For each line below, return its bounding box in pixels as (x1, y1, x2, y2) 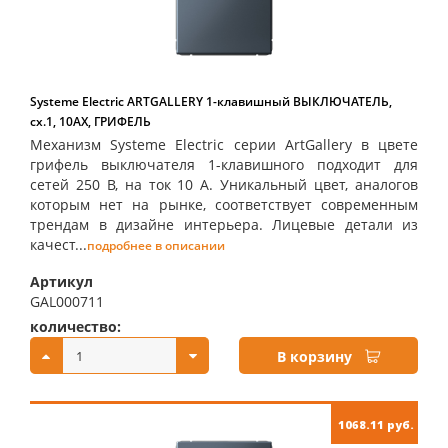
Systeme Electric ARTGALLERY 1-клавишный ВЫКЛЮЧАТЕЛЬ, (30, 93, 392, 110)
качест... (30, 235, 87, 254)
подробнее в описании (87, 237, 225, 254)
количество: (30, 317, 121, 336)
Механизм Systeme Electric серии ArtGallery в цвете (30, 135, 418, 154)
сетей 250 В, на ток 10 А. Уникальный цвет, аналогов (30, 175, 418, 194)
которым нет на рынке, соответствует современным (30, 195, 418, 214)
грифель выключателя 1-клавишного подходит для (30, 155, 418, 174)
